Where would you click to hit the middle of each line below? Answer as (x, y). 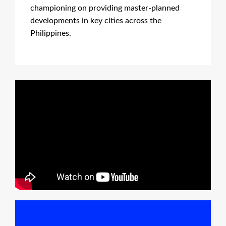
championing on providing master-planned (105, 8)
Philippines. (51, 33)
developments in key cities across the (96, 20)
